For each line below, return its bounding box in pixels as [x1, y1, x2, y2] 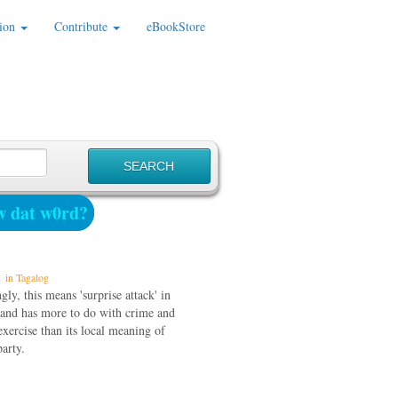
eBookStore [147, 18, 205, 35]
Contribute [54, 18, 111, 35]
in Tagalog [2, 270, 49, 284]
